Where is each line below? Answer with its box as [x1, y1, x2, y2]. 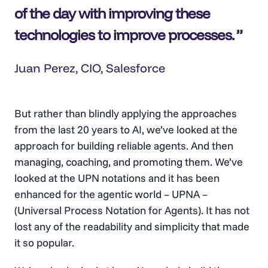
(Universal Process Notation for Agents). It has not [14, 203, 249, 217]
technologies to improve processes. [14, 25, 234, 44]
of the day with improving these [14, 4, 210, 22]
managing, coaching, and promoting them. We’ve [14, 154, 243, 169]
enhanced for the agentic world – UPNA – [14, 187, 208, 201]
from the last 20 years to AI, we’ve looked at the [14, 122, 237, 136]
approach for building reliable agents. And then [14, 138, 233, 153]
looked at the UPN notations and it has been [14, 170, 220, 185]
